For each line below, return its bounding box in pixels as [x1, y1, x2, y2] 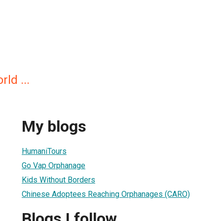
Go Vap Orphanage [22, 160, 85, 170]
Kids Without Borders [22, 175, 95, 184]
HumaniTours [22, 146, 67, 156]
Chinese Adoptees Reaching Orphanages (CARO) [22, 189, 190, 199]
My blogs [22, 117, 86, 136]
